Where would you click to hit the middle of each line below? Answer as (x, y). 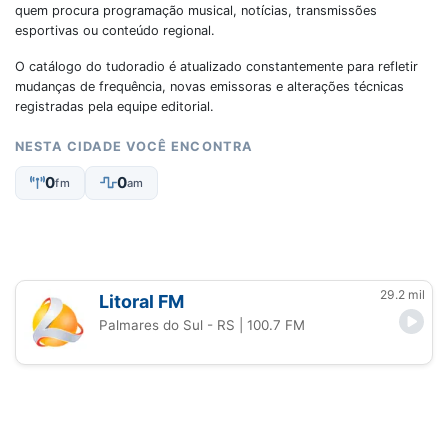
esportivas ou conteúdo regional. (115, 30)
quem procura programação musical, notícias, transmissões (196, 10)
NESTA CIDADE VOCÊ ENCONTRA (134, 146)
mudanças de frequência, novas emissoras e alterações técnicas (209, 86)
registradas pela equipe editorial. (114, 106)
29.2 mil (402, 294)
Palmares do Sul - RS (167, 324)
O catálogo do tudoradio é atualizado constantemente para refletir (216, 66)
